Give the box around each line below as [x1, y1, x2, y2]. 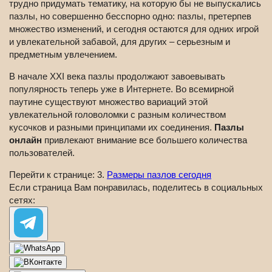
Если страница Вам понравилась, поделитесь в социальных [9, 182, 263, 193]
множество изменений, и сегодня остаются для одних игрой [9, 24, 259, 35]
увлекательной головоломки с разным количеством [9, 109, 226, 120]
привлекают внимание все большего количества [42, 135, 247, 146]
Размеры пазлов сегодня [107, 169, 211, 180]
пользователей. [9, 148, 75, 158]
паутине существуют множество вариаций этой [9, 97, 208, 107]
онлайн [9, 135, 42, 146]
